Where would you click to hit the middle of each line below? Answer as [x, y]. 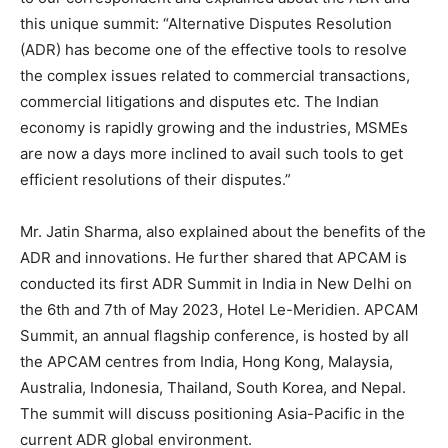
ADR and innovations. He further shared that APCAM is [213, 258]
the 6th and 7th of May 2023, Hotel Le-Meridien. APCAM [219, 310]
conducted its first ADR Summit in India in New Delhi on [216, 284]
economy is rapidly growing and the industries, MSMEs [214, 128]
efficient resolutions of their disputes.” [155, 180]
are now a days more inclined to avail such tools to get [211, 154]
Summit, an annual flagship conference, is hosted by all [214, 336]
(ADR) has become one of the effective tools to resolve [213, 50]
